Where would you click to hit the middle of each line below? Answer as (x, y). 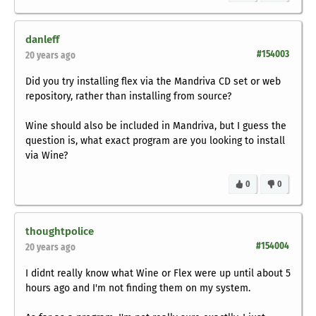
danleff (42, 40)
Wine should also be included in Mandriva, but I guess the (156, 126)
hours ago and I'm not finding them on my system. (138, 288)
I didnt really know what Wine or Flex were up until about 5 (158, 274)
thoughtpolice (60, 232)
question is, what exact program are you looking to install (155, 141)
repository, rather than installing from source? (128, 97)
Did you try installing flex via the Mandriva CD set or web (153, 82)
